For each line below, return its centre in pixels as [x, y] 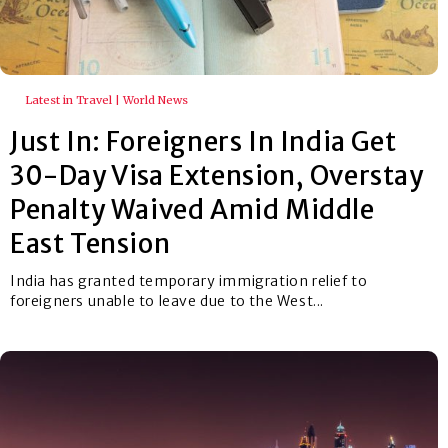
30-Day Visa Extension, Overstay [217, 176]
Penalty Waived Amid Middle [192, 210]
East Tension [90, 244]
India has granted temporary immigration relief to [189, 281]
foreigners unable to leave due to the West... [167, 301]
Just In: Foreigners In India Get [203, 142]
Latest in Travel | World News [106, 100]
